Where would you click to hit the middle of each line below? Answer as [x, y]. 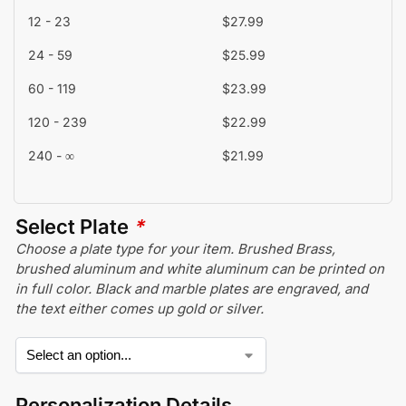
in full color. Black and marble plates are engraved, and [192, 289]
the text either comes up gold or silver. [140, 309]
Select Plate [75, 227]
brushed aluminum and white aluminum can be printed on [200, 269]
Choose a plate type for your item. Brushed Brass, [175, 249]
